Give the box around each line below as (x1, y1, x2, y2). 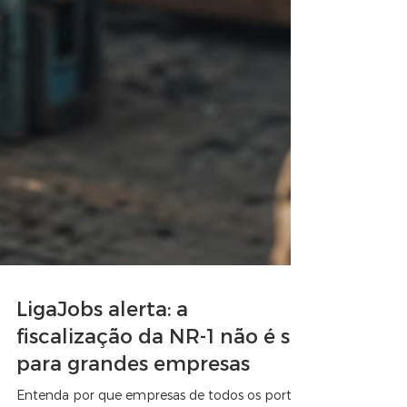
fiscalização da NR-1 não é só (16, 353, 303, 377)
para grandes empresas (16, 381, 250, 404)
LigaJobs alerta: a (16, 326, 188, 350)
